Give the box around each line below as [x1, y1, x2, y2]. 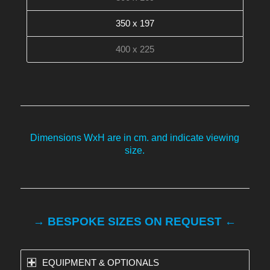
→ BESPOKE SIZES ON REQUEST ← [33, 215, 237, 228]
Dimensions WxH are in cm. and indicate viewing [30, 132, 240, 143]
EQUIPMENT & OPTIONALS [42, 257, 159, 268]
